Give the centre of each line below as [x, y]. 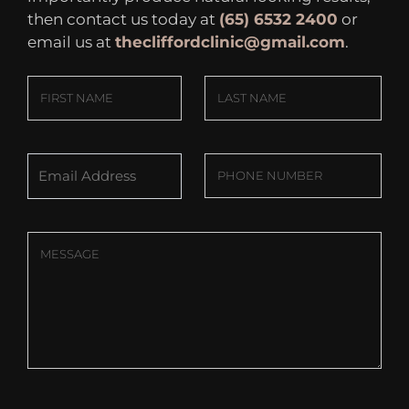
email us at [71, 42]
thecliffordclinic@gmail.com [230, 42]
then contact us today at [123, 20]
